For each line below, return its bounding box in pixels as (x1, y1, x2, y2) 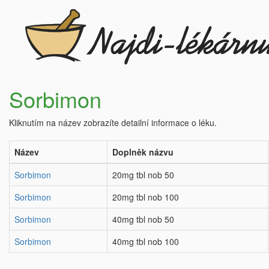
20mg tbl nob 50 (112, 169, 174, 181)
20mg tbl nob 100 (112, 191, 179, 203)
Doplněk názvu (112, 146, 174, 158)
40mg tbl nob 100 (112, 235, 179, 247)
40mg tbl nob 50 (112, 213, 174, 225)
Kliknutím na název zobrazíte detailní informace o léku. (9, 116, 217, 128)
